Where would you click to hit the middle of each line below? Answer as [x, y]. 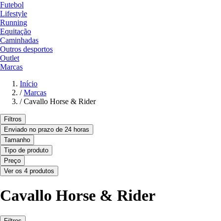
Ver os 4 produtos [29, 171]
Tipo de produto [26, 150]
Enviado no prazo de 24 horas [47, 129]
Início [29, 83]
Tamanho [17, 140]
